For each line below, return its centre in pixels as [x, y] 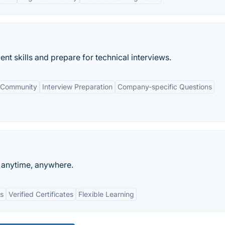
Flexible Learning [106, 194]
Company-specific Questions [165, 87]
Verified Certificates [41, 194]
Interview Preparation [77, 87]
